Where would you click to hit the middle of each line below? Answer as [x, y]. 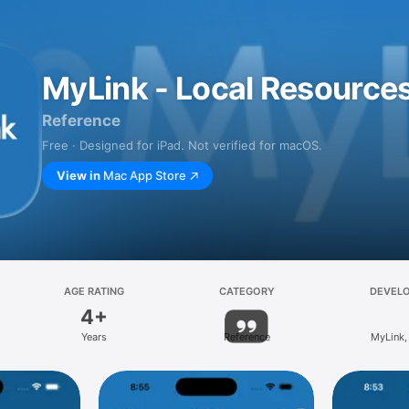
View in [79, 175]
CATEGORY [246, 291]
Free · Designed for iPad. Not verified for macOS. [182, 145]
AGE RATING [94, 291]
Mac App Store [145, 175]
